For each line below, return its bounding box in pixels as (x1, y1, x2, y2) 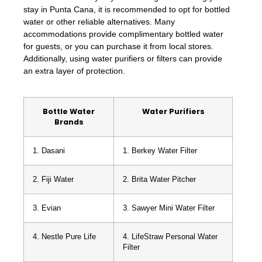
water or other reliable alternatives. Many (23, 16, 175, 26)
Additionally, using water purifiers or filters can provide (23, 53, 222, 63)
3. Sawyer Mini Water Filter (123, 204, 215, 213)
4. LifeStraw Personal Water (123, 233, 218, 242)
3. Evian (33, 204, 61, 213)
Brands (54, 117, 84, 127)
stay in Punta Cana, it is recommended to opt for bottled (23, 4, 230, 14)
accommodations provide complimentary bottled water (23, 29, 223, 39)
